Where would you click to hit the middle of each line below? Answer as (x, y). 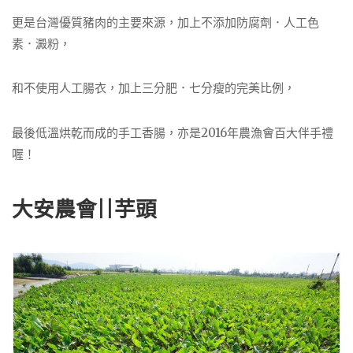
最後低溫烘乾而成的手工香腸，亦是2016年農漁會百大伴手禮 (173, 133)
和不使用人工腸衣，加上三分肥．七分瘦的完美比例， (154, 88)
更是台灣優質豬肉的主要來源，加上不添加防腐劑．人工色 (165, 22)
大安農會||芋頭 (84, 209)
